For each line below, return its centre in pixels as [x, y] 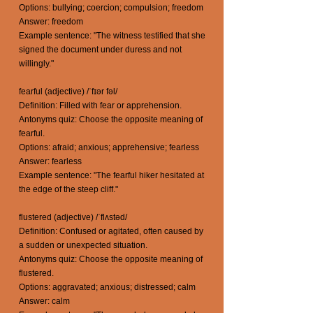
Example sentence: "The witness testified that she [112, 36]
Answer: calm [44, 301]
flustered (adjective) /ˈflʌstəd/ [73, 217]
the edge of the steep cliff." [68, 189]
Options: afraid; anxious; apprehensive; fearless [109, 147]
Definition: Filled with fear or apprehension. [100, 105]
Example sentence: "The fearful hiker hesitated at [111, 175]
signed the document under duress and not [100, 50]
